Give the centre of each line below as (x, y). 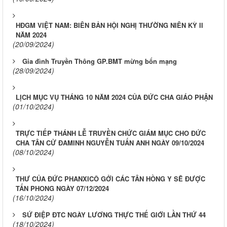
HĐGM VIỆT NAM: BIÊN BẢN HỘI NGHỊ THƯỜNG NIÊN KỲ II (109, 25)
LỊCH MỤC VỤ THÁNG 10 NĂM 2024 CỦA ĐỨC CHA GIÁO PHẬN (114, 97)
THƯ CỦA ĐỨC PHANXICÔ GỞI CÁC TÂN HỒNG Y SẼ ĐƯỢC (110, 179)
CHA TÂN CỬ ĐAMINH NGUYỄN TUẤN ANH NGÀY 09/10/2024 (110, 143)
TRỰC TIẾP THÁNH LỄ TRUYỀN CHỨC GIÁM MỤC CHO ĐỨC (111, 133)
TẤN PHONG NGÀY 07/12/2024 (62, 188)
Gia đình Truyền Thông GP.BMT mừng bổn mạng (100, 61)
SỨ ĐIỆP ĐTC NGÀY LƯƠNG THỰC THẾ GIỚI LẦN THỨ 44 (114, 215)
